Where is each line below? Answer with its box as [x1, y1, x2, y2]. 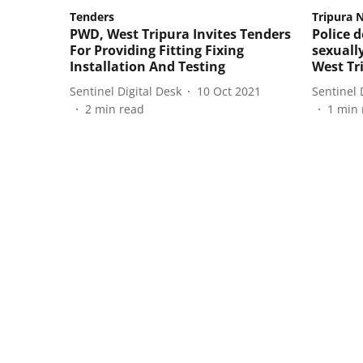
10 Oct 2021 [197, 83, 261, 99]
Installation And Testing [70, 58, 225, 76]
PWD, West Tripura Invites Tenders [70, 25, 291, 44]
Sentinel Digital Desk [70, 83, 181, 99]
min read [95, 101, 144, 117]
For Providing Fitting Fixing [70, 41, 244, 60]
